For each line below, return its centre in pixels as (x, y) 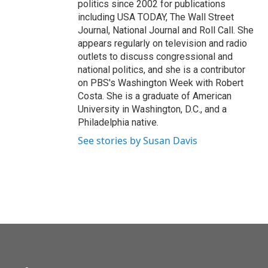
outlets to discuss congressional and (155, 57)
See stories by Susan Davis (138, 141)
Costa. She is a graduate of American (155, 96)
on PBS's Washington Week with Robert (161, 83)
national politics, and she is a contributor (162, 70)
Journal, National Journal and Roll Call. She (166, 30)
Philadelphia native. (118, 122)
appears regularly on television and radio (162, 43)
